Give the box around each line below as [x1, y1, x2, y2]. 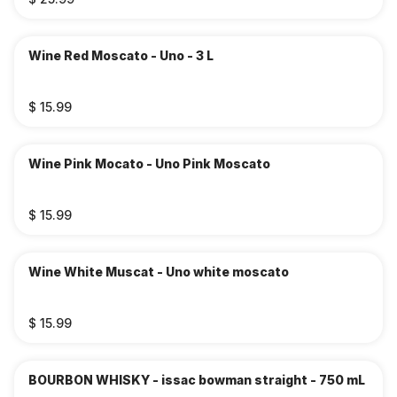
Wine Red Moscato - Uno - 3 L [28, 48, 214, 63]
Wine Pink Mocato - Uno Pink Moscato [28, 156, 270, 171]
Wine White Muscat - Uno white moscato [28, 264, 289, 279]
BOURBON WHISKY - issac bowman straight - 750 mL [28, 372, 365, 387]
